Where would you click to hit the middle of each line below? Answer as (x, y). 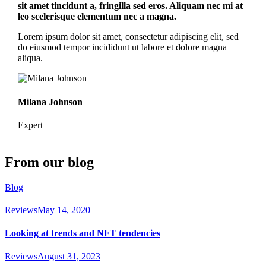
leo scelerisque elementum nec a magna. (97, 17)
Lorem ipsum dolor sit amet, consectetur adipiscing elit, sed (128, 37)
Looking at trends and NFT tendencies (83, 233)
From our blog (49, 162)
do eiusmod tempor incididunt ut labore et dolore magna (122, 47)
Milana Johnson (50, 102)
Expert (30, 125)
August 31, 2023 (69, 256)
